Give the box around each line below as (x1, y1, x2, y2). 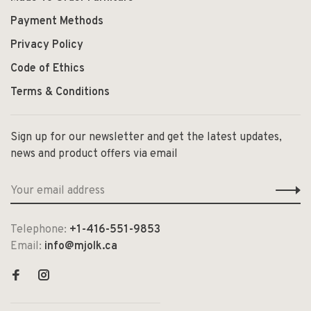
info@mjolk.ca (44, 239, 117, 253)
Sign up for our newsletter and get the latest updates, (10, 130, 282, 144)
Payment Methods (10, 14, 103, 28)
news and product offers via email (10, 146, 178, 161)
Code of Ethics (10, 61, 85, 76)
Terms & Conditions (10, 85, 110, 99)
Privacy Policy (10, 37, 83, 52)
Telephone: (10, 222, 69, 237)
